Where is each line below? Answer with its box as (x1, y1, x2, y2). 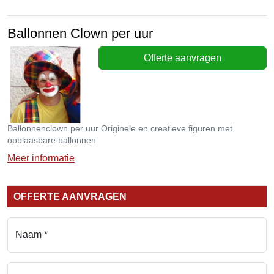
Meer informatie (7, 153, 75, 164)
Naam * (15, 229, 48, 240)
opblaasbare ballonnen (7, 135, 96, 146)
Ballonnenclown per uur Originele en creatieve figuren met (7, 124, 232, 134)
